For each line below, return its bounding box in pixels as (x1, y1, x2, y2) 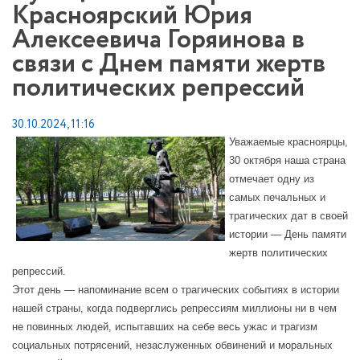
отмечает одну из (229, 173, 314, 185)
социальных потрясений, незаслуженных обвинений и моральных (12, 339, 333, 351)
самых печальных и (229, 191, 325, 203)
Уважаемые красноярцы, (229, 136, 348, 148)
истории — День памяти (229, 228, 346, 240)
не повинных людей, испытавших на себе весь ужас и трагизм (12, 321, 317, 333)
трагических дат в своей (229, 210, 348, 222)
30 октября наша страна (229, 154, 346, 166)
